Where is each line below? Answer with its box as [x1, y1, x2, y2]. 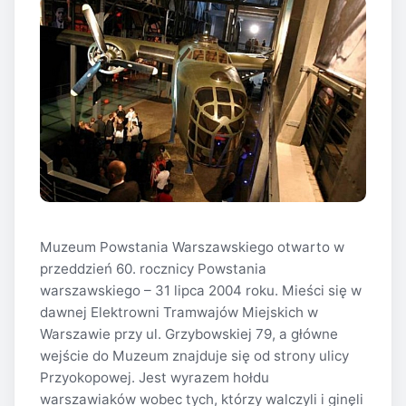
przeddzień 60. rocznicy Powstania [40, 260, 266, 278]
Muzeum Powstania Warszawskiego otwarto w [40, 238, 344, 256]
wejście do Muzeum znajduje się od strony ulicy [40, 347, 349, 365]
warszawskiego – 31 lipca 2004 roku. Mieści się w [40, 282, 362, 300]
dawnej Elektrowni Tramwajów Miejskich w [40, 304, 318, 322]
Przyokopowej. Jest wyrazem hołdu [40, 369, 269, 387]
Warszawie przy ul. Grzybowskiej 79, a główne [40, 325, 338, 343]
